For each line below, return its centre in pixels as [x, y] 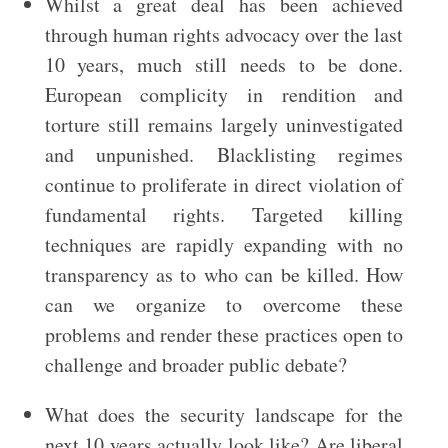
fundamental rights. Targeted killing [224, 214]
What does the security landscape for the [224, 414]
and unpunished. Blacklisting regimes [224, 154]
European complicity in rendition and [224, 94]
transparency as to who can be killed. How [224, 274]
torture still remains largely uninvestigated [224, 124]
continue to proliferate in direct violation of [224, 184]
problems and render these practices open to [224, 334]
